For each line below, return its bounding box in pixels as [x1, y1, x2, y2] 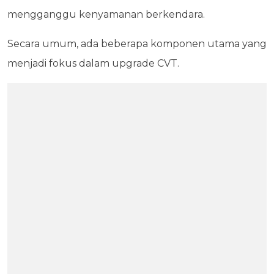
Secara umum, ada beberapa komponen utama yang [7, 38, 267, 50]
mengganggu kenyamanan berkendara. [7, 9, 207, 21]
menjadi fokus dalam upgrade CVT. [7, 57, 179, 70]
